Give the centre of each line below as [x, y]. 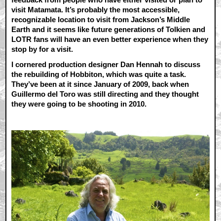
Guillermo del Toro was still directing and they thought [105, 94]
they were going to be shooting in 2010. [79, 104]
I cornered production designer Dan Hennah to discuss [106, 65]
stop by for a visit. [42, 49]
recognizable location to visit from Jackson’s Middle [101, 20]
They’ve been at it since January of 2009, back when [100, 84]
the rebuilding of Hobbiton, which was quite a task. [99, 74]
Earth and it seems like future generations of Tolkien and [109, 30]
